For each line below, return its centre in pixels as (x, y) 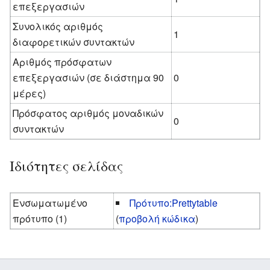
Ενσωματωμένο (50, 202)
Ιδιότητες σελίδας (66, 165)
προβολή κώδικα (157, 218)
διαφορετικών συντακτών (74, 42)
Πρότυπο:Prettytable (174, 202)
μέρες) (30, 93)
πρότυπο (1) (40, 218)
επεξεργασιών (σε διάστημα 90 (89, 77)
